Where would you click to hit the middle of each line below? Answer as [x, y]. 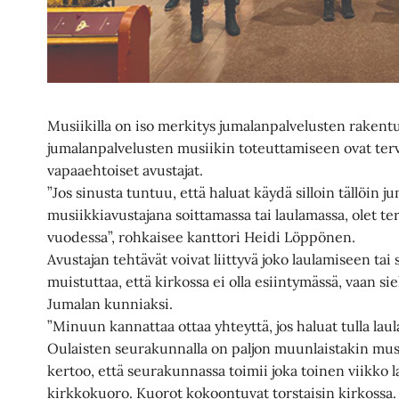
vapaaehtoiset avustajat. [126, 170]
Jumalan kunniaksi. [110, 303]
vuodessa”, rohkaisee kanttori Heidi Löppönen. [202, 236]
